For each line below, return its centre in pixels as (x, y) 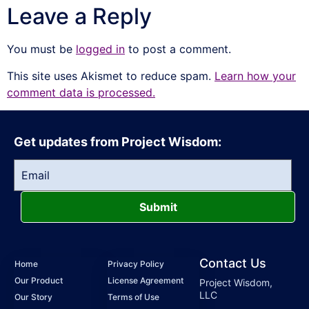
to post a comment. (178, 49)
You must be (41, 49)
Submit (158, 207)
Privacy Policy (136, 263)
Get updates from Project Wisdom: (118, 142)
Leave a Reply (79, 17)
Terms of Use (133, 297)
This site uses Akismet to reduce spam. (111, 76)
